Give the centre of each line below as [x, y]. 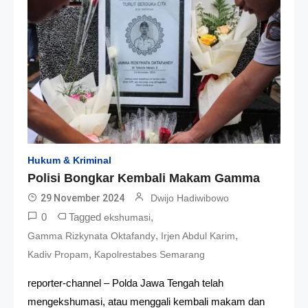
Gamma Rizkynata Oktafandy [91, 235]
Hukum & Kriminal [69, 160]
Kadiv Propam [58, 254]
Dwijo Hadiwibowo [190, 198]
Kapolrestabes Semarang [150, 254]
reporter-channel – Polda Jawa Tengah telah [125, 283]
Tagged [86, 217]
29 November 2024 [82, 198]
